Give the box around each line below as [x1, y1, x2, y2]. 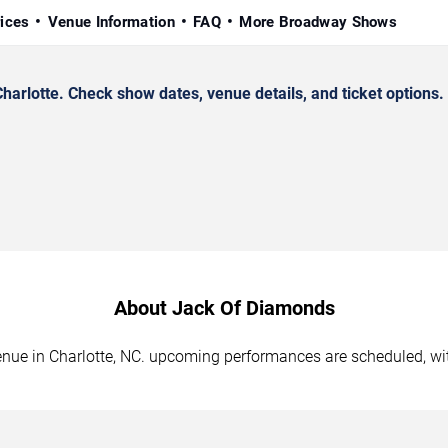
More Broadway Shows [239, 12, 398, 31]
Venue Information [47, 12, 175, 31]
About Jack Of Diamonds [113, 295, 335, 320]
